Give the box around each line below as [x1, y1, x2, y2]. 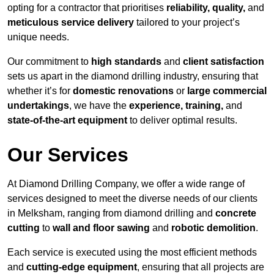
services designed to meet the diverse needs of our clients [7, 193, 257, 204]
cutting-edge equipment [26, 262, 137, 273]
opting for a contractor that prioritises [7, 2, 166, 13]
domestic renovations [73, 86, 174, 97]
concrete [215, 208, 256, 219]
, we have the [69, 100, 129, 111]
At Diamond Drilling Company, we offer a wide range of [7, 179, 245, 190]
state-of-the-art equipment [7, 115, 127, 126]
